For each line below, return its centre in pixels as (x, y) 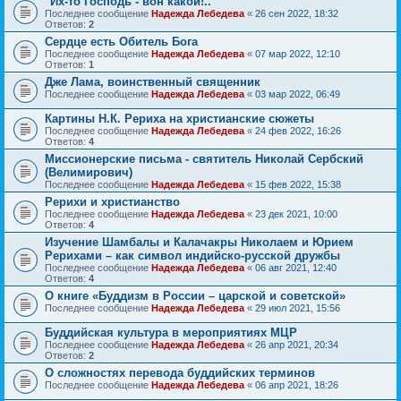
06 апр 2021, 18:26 (297, 384)
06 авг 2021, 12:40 (296, 267)
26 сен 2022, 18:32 (297, 13)
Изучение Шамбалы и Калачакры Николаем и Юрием (199, 242)
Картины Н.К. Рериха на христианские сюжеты (179, 118)
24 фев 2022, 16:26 (298, 130)
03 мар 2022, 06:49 (298, 94)
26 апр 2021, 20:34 (297, 344)
